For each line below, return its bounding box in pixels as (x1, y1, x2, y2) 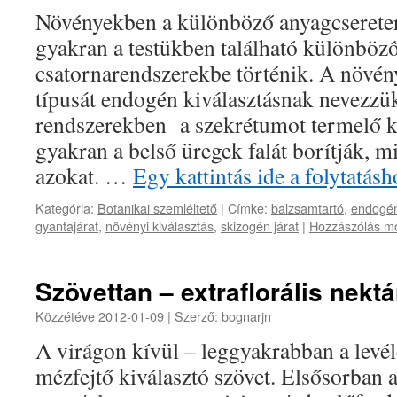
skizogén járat (221, 216, 299, 235)
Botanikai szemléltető (97, 198, 217, 217)
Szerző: (175, 307, 218, 325)
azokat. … (35, 160, 133, 191)
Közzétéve (35, 307, 98, 325)
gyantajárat (35, 216, 98, 235)
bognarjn (222, 307, 271, 325)
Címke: (228, 198, 268, 217)
